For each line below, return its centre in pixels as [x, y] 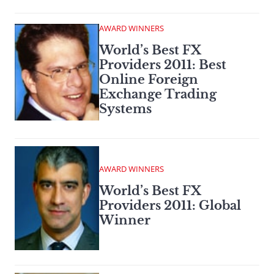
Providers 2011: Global [170, 205]
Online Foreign [149, 80]
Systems [125, 109]
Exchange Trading [158, 94]
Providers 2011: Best [163, 65]
